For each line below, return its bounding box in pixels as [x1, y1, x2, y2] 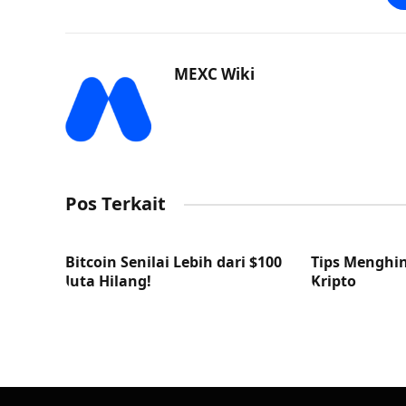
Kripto [311, 271, 357, 292]
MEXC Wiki [174, 63, 255, 85]
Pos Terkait [65, 191, 166, 217]
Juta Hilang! [65, 271, 151, 292]
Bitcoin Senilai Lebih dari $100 [65, 252, 282, 273]
